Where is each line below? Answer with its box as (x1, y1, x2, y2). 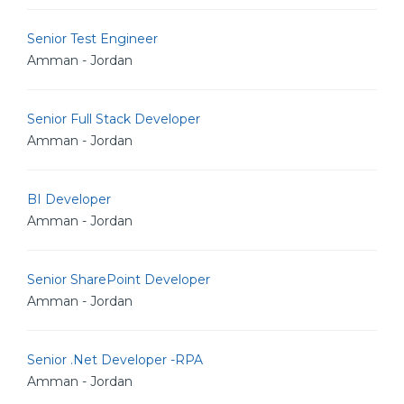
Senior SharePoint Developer (27, 271, 210, 288)
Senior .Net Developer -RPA (27, 352, 203, 368)
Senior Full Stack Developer (27, 111, 200, 127)
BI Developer (27, 191, 111, 207)
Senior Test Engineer (27, 31, 158, 47)
